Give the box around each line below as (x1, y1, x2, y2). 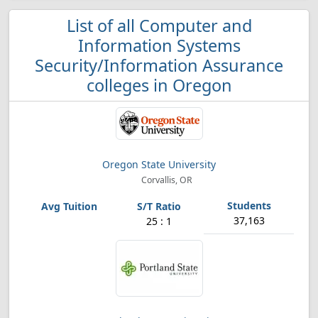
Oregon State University (102, 158, 216, 171)
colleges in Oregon (86, 74, 232, 97)
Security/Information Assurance (35, 54, 283, 77)
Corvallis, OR (139, 174, 193, 186)
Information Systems (77, 34, 241, 57)
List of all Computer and (66, 14, 252, 37)
